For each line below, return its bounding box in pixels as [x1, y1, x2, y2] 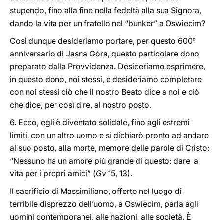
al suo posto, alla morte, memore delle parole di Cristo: [10, 143, 209, 153]
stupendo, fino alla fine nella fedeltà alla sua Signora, [10, 5, 201, 15]
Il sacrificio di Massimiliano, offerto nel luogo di [10, 186, 182, 196]
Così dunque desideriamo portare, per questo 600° [10, 36, 196, 46]
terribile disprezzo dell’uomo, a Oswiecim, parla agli [10, 199, 198, 209]
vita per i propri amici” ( [10, 168, 96, 178]
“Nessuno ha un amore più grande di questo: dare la [10, 156, 198, 165]
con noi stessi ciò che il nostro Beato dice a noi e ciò [10, 87, 199, 97]
